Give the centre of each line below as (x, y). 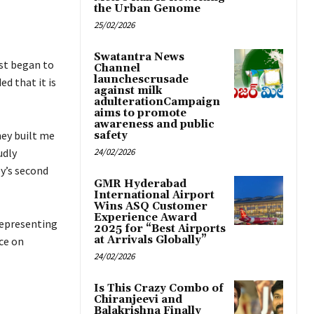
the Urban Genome (147, 9)
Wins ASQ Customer (151, 207)
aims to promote (140, 114)
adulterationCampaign (157, 102)
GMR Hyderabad (140, 184)
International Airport (154, 196)
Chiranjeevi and (138, 300)
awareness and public (154, 125)
